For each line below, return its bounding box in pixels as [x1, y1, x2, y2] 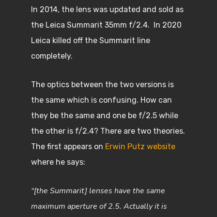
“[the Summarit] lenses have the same [31, 186, 165, 196]
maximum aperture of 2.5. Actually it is [31, 201, 167, 212]
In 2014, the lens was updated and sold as [31, 5, 184, 14]
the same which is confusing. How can [31, 95, 172, 105]
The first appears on [31, 142, 105, 151]
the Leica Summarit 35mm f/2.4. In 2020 [31, 20, 182, 30]
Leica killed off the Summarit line [31, 36, 150, 45]
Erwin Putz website [105, 142, 175, 151]
